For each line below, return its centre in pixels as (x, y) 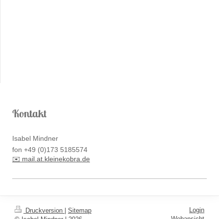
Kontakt (29, 113)
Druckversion (44, 210)
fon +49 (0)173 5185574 (50, 149)
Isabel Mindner (35, 139)
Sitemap (80, 210)
